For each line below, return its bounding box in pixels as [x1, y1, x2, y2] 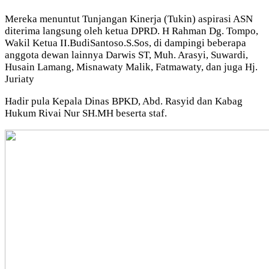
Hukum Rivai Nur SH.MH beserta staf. [5, 107, 167, 119]
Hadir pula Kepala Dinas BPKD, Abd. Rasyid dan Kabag [5, 95, 243, 107]
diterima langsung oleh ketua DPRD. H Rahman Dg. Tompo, [5, 25, 258, 37]
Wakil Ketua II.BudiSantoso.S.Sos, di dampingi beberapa [5, 37, 246, 49]
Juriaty [5, 73, 34, 85]
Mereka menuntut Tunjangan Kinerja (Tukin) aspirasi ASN [5, 13, 253, 25]
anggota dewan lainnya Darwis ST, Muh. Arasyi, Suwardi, [5, 49, 248, 61]
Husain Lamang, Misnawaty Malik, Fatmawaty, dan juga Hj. [5, 61, 258, 73]
